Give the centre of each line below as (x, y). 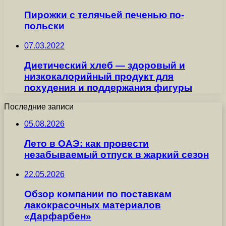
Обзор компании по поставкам (98, 194)
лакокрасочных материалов (93, 205)
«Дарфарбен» (58, 216)
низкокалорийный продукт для (99, 76)
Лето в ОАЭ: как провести (87, 144)
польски (44, 26)
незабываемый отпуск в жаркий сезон (117, 155)
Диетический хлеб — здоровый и (105, 65)
